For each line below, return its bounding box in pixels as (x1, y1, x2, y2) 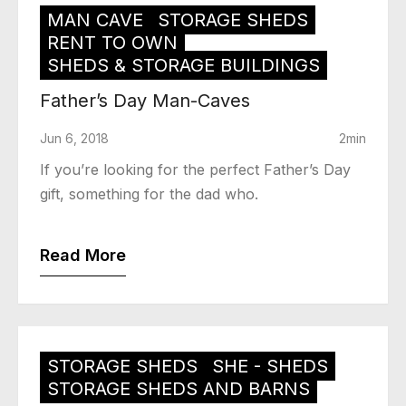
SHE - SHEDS (212, 354, 328, 377)
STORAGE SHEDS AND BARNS (47, 377, 310, 400)
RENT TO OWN (47, 31, 178, 53)
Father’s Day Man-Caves (40, 89, 250, 111)
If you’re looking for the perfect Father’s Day (40, 159, 351, 179)
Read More (40, 245, 126, 265)
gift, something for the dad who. (40, 184, 258, 203)
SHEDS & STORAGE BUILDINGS (47, 53, 320, 76)
